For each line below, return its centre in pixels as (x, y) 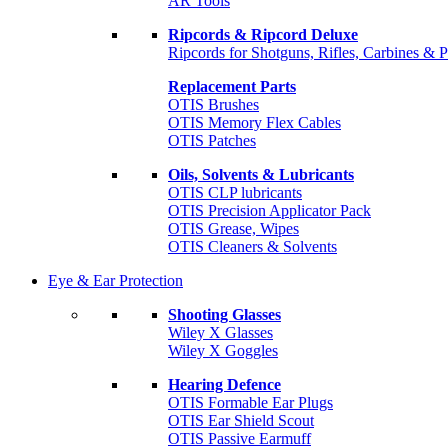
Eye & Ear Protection (115, 280)
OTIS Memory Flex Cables (254, 122)
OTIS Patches (212, 140)
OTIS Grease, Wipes (233, 228)
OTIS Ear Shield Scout (241, 420)
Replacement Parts (232, 86)
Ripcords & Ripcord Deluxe (263, 34)
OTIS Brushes (213, 104)
